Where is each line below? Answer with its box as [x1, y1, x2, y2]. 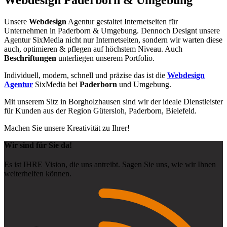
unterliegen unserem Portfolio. [56, 53, 155, 62]
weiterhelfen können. [4, 169, 71, 178]
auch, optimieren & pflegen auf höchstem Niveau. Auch [4, 44, 182, 53]
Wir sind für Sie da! [4, 140, 72, 149]
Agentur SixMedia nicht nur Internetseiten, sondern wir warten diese [4, 35, 222, 44]
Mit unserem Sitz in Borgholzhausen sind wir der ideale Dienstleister [4, 97, 223, 106]
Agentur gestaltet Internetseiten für [66, 17, 178, 26]
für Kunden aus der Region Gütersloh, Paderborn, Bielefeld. [4, 106, 197, 115]
